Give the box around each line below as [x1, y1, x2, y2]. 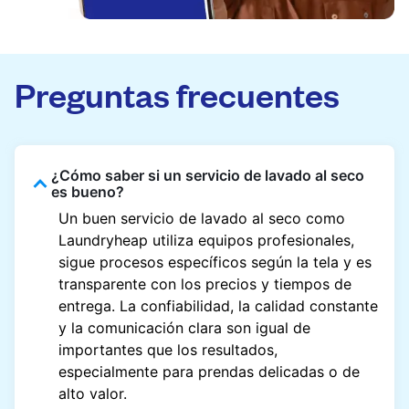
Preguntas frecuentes [15, 72, 340, 116]
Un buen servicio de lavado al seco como [58, 209, 345, 228]
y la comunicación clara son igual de [58, 319, 310, 338]
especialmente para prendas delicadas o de [58, 362, 360, 382]
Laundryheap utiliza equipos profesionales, [58, 231, 354, 250]
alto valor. [58, 384, 127, 404]
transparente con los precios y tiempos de [58, 275, 351, 294]
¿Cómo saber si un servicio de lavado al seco [51, 166, 364, 185]
